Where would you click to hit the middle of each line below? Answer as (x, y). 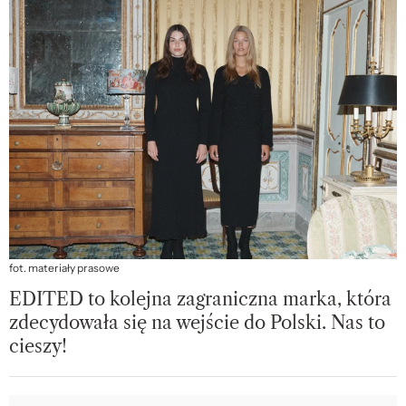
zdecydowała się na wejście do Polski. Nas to (197, 322)
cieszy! (38, 346)
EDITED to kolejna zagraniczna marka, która (200, 299)
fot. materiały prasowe (64, 268)
